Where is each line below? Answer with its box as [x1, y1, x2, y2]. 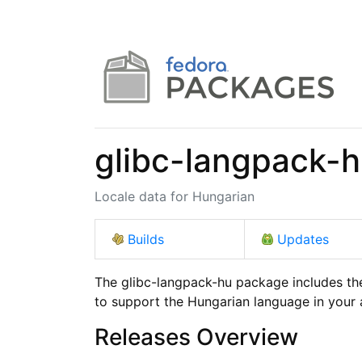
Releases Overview [95, 322, 298, 351]
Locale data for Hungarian [95, 187, 255, 204]
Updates [276, 230, 329, 247]
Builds [128, 230, 164, 247]
